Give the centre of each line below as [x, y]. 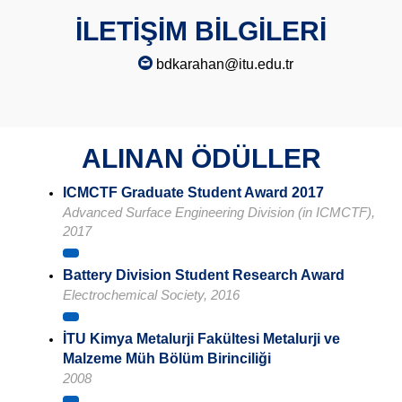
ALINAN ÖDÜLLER [201, 159]
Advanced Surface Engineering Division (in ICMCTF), [219, 213]
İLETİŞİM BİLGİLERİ [201, 31]
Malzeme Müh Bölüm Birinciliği [167, 359]
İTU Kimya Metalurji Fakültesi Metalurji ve [201, 339]
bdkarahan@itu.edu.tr [223, 65]
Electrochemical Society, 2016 [151, 295]
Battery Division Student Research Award [204, 275]
